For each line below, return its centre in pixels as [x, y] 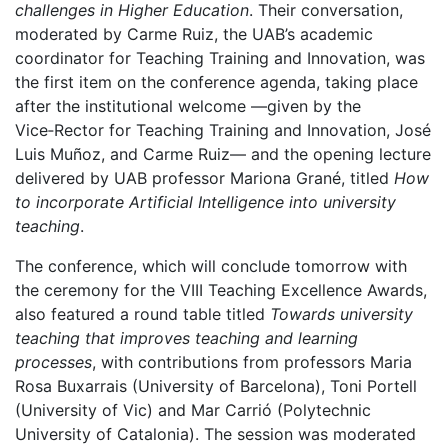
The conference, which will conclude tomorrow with [211, 266]
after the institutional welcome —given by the [188, 106]
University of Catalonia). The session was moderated [215, 434]
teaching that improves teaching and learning [186, 338]
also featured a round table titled [142, 314]
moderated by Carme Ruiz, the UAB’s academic [194, 34]
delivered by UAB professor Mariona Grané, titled [204, 178]
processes [53, 362]
